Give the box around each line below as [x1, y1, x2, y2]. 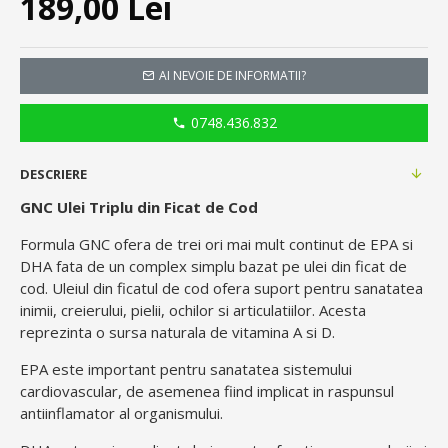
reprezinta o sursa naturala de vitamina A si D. [20, 322, 335, 343]
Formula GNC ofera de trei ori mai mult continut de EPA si [20, 234, 413, 255]
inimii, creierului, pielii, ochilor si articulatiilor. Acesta [20, 300, 366, 321]
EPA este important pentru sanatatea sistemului [20, 359, 352, 380]
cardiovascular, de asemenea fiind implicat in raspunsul [20, 381, 394, 402]
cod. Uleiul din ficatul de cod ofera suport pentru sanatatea [20, 278, 423, 299]
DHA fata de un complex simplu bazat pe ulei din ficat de [20, 256, 407, 277]
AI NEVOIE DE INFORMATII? [159, 67, 306, 85]
